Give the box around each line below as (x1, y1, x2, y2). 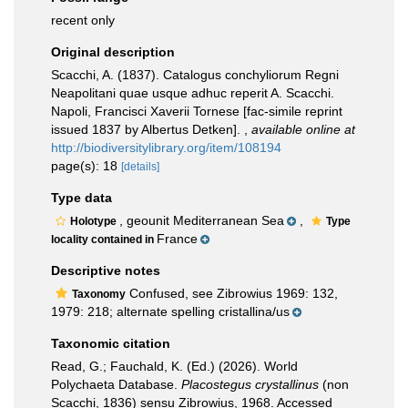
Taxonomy (72, 288, 126, 301)
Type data (51, 190, 112, 205)
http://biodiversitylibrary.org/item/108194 (51, 140, 281, 155)
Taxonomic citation (51, 336, 170, 351)
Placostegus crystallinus (181, 377, 319, 392)
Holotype (70, 215, 119, 228)
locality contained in (51, 233, 157, 246)
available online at (251, 122, 355, 137)
